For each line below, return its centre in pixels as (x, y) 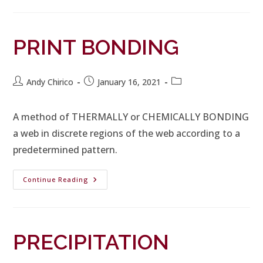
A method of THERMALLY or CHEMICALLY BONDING (131, 117)
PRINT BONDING (96, 47)
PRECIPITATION (91, 242)
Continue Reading (56, 179)
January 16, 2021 (129, 82)
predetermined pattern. (65, 150)
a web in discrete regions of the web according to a (127, 133)
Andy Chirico (50, 82)
